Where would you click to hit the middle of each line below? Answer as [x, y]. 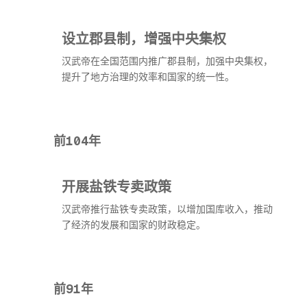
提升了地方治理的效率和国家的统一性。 [148, 77]
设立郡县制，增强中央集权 [144, 38]
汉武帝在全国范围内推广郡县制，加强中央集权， [167, 61]
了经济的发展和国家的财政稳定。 [134, 225]
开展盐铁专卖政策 [116, 186]
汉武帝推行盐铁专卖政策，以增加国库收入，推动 [167, 209]
